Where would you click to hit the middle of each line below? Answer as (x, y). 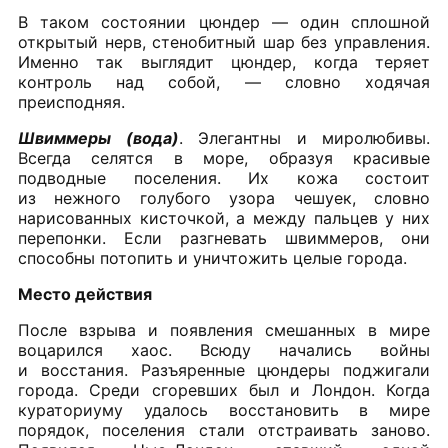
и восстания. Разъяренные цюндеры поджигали (224, 370)
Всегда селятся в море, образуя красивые (224, 158)
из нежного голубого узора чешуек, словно (224, 198)
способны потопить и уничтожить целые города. (212, 258)
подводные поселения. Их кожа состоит (224, 178)
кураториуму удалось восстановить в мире (224, 410)
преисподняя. (71, 102)
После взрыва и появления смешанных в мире (224, 330)
